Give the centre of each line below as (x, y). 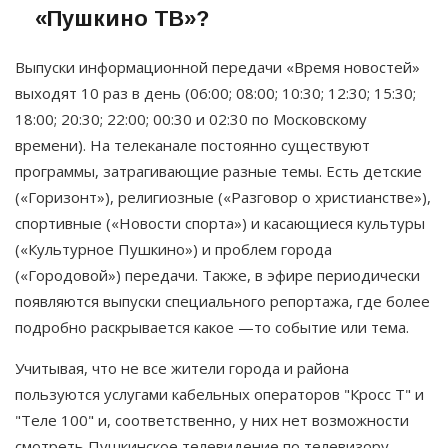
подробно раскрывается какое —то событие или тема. (212, 326)
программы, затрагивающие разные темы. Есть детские (218, 170)
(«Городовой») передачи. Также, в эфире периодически (217, 274)
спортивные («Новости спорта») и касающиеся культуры (220, 222)
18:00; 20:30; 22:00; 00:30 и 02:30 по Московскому (191, 118)
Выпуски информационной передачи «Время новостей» (217, 66)
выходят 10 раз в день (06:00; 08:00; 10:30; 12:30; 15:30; (215, 92)
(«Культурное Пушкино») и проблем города (173, 248)
